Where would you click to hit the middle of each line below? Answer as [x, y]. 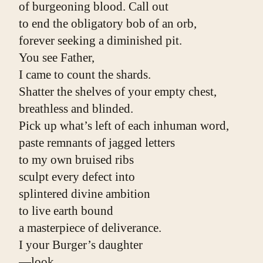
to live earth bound [66, 210]
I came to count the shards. [85, 74]
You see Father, [57, 57]
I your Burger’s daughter [81, 245]
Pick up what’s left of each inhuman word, [124, 125]
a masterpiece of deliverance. [90, 227]
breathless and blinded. [76, 108]
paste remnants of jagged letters [97, 142]
